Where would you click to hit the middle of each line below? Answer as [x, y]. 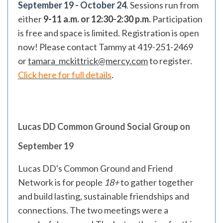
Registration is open [160, 33]
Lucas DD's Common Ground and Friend [95, 168]
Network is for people [61, 182]
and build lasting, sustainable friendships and [104, 196]
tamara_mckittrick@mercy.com [88, 61]
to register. [170, 61]
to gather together [156, 182]
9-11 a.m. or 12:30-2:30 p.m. [97, 19]
